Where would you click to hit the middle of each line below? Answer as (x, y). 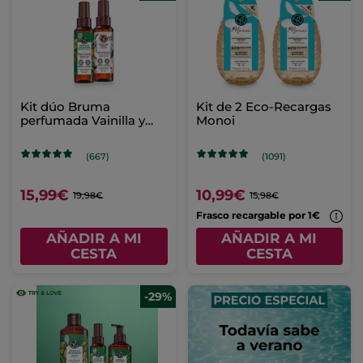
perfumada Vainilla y (83, 121)
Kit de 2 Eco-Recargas (263, 107)
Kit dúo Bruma (65, 107)
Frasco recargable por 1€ (259, 216)
